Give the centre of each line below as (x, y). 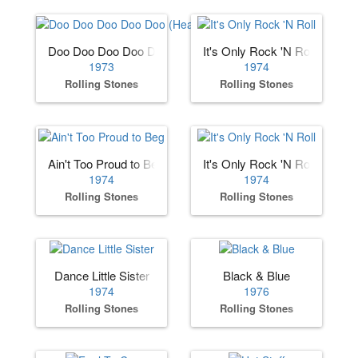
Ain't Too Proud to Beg (106, 163)
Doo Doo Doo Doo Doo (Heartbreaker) (148, 51)
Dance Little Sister (101, 276)
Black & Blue (257, 276)
